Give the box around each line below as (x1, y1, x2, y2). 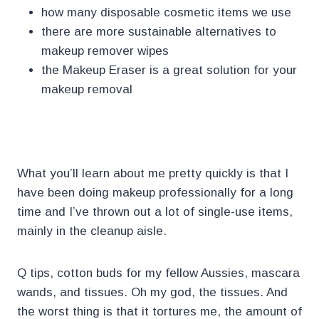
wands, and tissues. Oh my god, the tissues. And (17, 286, 288, 300)
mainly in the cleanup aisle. (17, 224, 167, 239)
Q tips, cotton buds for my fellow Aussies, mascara (17, 266, 300, 281)
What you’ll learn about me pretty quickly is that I (17, 167, 288, 181)
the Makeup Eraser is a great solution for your (41, 63, 297, 78)
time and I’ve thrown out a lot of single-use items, (17, 205, 293, 219)
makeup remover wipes (41, 44, 169, 58)
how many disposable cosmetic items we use (41, 6, 291, 20)
